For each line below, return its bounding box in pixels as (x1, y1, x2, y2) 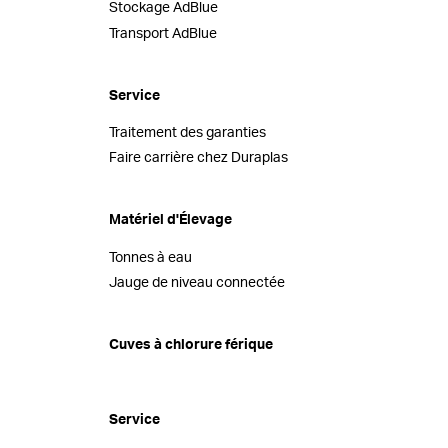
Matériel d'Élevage (109, 213, 233, 228)
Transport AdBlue (109, 26, 218, 41)
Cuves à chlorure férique (109, 338, 274, 353)
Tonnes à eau (109, 250, 193, 265)
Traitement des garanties (109, 126, 267, 141)
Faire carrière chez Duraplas (109, 151, 289, 166)
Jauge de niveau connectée (109, 276, 286, 291)
